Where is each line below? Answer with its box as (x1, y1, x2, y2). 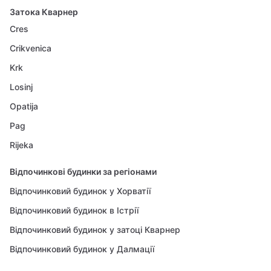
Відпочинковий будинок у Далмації (10, 244, 154, 254)
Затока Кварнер (10, 7, 78, 17)
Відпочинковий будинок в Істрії (10, 205, 139, 215)
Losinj (10, 82, 33, 92)
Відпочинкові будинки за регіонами (10, 166, 157, 177)
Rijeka (10, 140, 33, 150)
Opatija (10, 101, 38, 111)
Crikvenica (10, 43, 51, 53)
